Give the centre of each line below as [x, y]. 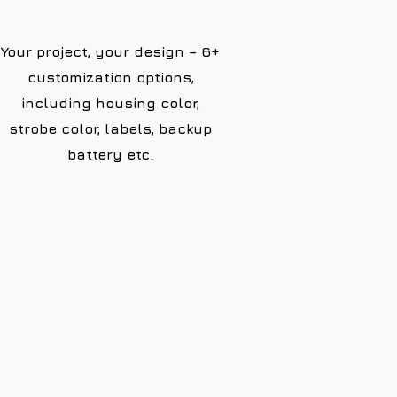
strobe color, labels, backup [110, 129]
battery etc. [110, 155]
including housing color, [110, 103]
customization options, [110, 78]
